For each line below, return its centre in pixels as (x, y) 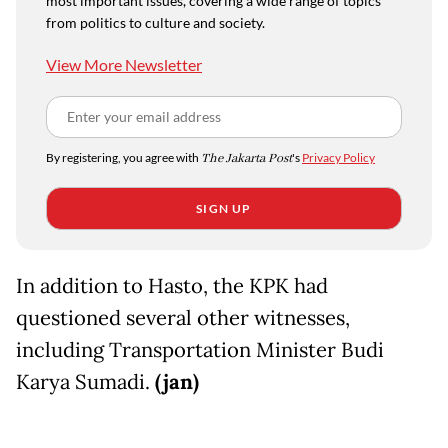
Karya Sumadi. (85, 382)
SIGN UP (224, 209)
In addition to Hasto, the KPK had (172, 286)
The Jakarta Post (246, 159)
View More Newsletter (124, 65)
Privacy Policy (338, 158)
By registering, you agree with (123, 158)
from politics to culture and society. (155, 23)
